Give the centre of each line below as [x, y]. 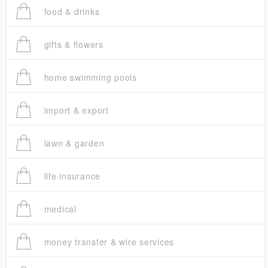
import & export [75, 110]
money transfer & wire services [107, 242]
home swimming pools [89, 77]
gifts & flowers [72, 45]
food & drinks [70, 12]
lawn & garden [73, 143]
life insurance [71, 176]
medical [59, 209]
